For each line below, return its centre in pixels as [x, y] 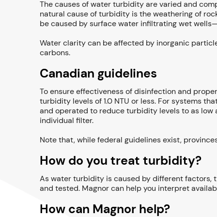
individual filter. [67, 120]
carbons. [55, 53]
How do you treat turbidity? [121, 161]
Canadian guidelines [98, 73]
